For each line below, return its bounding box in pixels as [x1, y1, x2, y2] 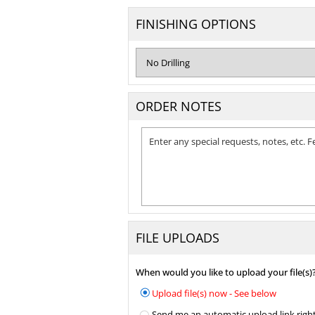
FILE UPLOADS [136, 229, 219, 246]
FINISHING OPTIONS [136, 15, 256, 32]
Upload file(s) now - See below [151, 287, 276, 300]
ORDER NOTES [136, 98, 221, 115]
